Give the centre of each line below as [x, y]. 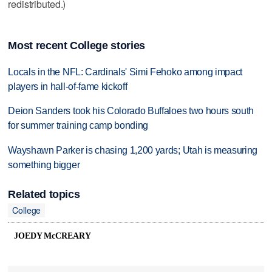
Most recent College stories [76, 45]
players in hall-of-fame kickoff [68, 86]
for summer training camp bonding [78, 126]
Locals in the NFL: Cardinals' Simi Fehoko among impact [125, 72]
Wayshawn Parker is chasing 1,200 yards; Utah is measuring [133, 151]
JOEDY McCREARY [53, 236]
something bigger [44, 165]
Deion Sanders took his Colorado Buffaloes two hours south [131, 111]
